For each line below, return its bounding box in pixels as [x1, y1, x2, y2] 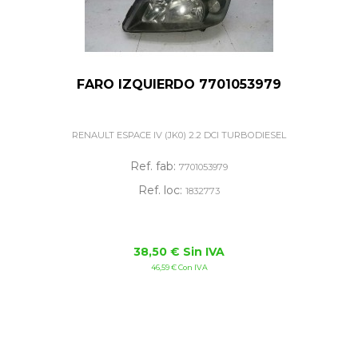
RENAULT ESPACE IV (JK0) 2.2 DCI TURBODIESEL [72, 129, 286, 141]
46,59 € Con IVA [150, 263, 208, 272]
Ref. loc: [138, 183, 185, 198]
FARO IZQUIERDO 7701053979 [77, 76, 281, 92]
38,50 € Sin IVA [133, 245, 225, 260]
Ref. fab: [130, 159, 179, 174]
